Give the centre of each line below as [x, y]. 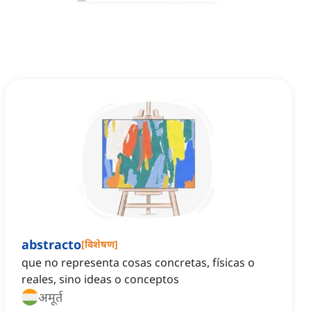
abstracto [51, 245]
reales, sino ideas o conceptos [100, 279]
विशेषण [100, 244]
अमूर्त [50, 297]
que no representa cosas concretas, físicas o [138, 263]
